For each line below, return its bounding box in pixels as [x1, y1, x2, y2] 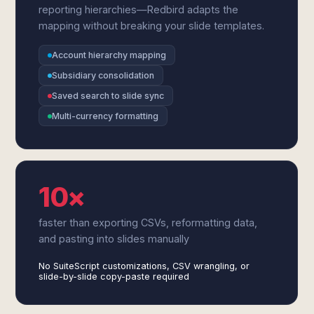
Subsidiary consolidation [52, 70, 155, 81]
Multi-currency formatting [52, 111, 159, 121]
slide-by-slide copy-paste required [39, 271, 190, 282]
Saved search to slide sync [52, 90, 165, 101]
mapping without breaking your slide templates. [39, 20, 265, 32]
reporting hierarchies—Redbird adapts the [39, 4, 239, 15]
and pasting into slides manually [39, 233, 190, 245]
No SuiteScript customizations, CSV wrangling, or [39, 261, 250, 271]
